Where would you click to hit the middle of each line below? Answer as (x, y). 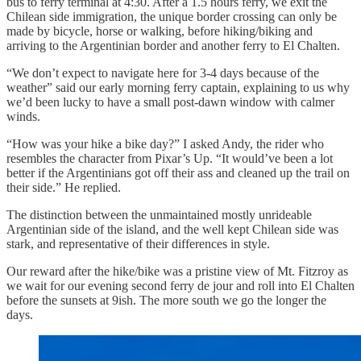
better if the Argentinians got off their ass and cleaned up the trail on (178, 172)
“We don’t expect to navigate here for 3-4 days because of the (163, 73)
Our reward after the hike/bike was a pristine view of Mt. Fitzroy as (177, 271)
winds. (23, 116)
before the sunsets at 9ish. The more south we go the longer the (166, 300)
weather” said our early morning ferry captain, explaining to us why (178, 87)
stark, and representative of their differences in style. (138, 243)
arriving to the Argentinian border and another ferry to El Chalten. (173, 45)
